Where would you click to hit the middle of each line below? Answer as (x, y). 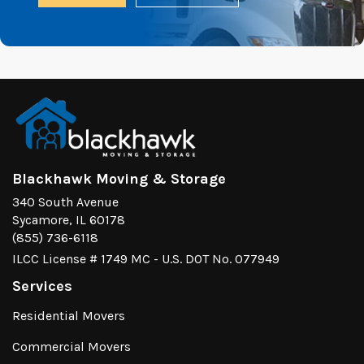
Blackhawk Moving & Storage (119, 179)
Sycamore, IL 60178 (69, 220)
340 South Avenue (65, 202)
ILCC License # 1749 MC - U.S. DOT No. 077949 (146, 259)
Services (42, 286)
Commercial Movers (71, 347)
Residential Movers (69, 316)
